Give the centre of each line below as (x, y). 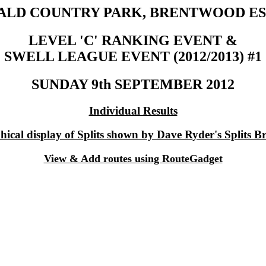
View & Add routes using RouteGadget (133, 159)
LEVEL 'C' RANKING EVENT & (133, 40)
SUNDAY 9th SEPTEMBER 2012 (133, 84)
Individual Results (133, 110)
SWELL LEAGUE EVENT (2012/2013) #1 (133, 56)
